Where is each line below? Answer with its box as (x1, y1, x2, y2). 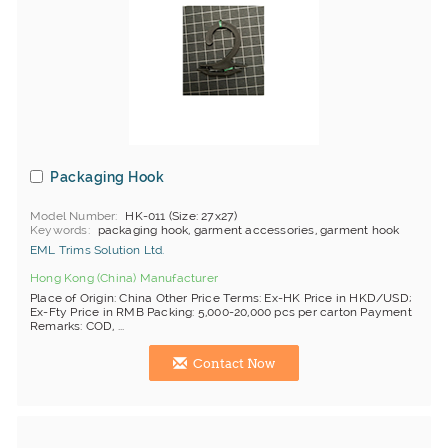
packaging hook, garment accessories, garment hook (97, 223, 400, 237)
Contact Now (190, 356, 275, 371)
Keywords (30, 223, 88, 237)
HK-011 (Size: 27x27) (125, 209, 238, 223)
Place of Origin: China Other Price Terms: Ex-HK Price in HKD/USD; (30, 291, 413, 305)
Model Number (30, 209, 116, 223)
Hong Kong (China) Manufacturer (30, 271, 218, 285)
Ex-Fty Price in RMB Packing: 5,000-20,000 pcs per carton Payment (30, 305, 412, 319)
